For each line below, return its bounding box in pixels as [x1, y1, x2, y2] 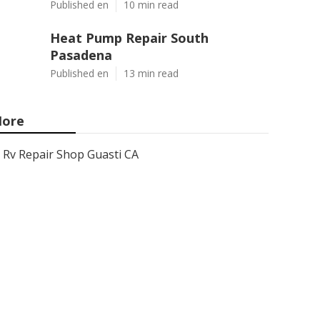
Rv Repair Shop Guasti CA [3, 146, 139, 162]
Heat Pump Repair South [50, 29, 209, 46]
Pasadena [50, 46, 112, 64]
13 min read [124, 66, 179, 80]
